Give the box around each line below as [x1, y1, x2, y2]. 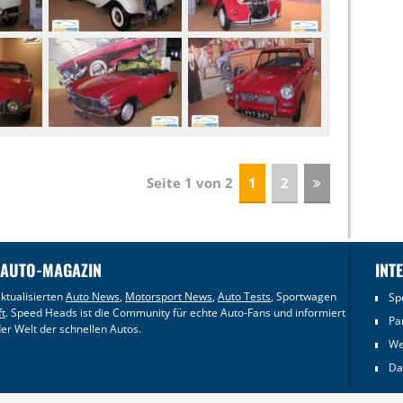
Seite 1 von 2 [147, 173, 237, 192]
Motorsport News [125, 288, 212, 304]
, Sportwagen [271, 288, 336, 304]
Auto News [66, 288, 120, 304]
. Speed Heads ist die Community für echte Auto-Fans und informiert [5, 304, 345, 320]
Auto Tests [218, 288, 271, 304]
